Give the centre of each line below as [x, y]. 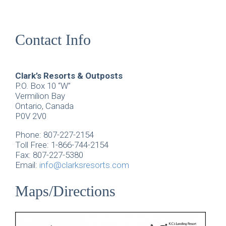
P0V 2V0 [31, 116]
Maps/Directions [65, 191]
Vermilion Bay [40, 96]
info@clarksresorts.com [84, 165]
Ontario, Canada [44, 106]
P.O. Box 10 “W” [43, 86]
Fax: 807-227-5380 [49, 155]
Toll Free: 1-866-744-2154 [62, 145]
